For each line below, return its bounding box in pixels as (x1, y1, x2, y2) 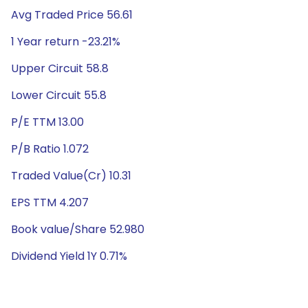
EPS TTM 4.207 (11, 195, 89, 210)
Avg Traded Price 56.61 (11, 7, 133, 23)
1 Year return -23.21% (11, 34, 120, 49)
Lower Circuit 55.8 (11, 87, 107, 103)
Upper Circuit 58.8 (11, 60, 109, 76)
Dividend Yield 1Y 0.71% (11, 248, 127, 264)
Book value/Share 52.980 (11, 221, 144, 237)
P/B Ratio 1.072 (11, 141, 89, 157)
